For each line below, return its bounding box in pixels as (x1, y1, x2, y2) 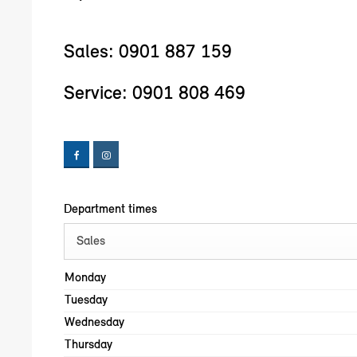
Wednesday (65, 316, 124, 329)
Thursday (65, 339, 112, 351)
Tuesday (65, 294, 108, 307)
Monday (65, 272, 106, 284)
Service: (64, 84, 132, 104)
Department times (64, 203, 157, 216)
